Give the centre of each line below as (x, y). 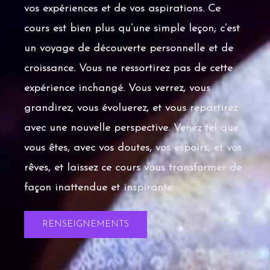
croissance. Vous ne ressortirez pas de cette (128, 68)
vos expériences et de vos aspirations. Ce (122, 8)
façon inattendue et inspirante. (99, 187)
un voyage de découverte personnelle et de (129, 48)
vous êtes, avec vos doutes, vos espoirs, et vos (133, 148)
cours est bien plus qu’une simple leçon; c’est (132, 28)
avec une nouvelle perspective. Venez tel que (131, 128)
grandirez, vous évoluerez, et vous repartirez (131, 108)
